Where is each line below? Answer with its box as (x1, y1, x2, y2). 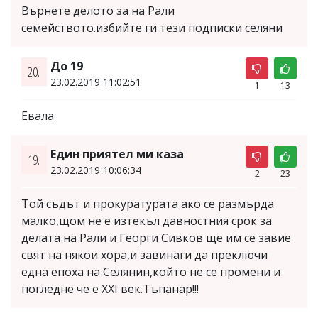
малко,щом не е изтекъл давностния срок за (21, 212, 272, 229)
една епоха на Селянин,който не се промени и (21, 263, 280, 280)
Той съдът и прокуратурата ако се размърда (21, 195, 274, 212)
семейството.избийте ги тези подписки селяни (21, 19, 283, 35)
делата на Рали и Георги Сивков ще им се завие (21, 229, 291, 246)
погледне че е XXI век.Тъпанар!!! (21, 280, 199, 297)
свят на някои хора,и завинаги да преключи (21, 246, 268, 263)
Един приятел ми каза (50, 146, 184, 162)
